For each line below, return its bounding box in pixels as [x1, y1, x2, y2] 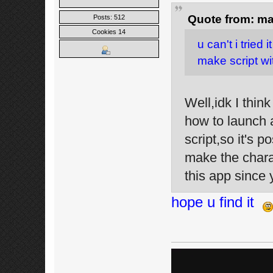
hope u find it [171, 193, 263, 210]
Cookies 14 [92, 28, 126, 36]
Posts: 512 [93, 13, 125, 21]
